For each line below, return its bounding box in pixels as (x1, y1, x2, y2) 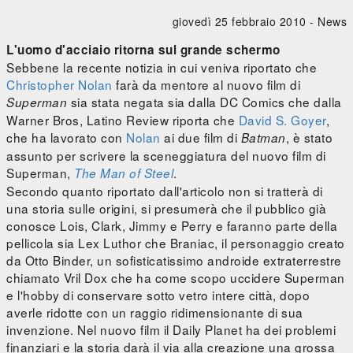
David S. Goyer (238, 111, 326, 129)
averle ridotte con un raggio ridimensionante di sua (6, 303, 303, 321)
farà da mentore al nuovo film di (112, 76, 300, 94)
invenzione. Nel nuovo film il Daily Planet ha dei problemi (6, 321, 336, 339)
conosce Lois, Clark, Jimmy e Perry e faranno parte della (6, 217, 337, 235)
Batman (240, 129, 286, 147)
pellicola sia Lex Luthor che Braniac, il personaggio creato (6, 234, 345, 252)
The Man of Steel (74, 165, 173, 182)
